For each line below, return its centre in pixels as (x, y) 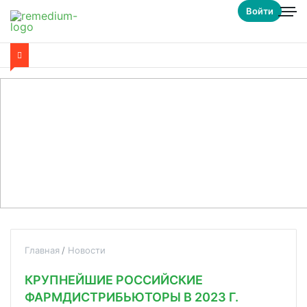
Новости (87, 250)
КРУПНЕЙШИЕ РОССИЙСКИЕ (114, 280)
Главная (42, 250)
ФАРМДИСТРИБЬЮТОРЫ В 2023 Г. (132, 297)
